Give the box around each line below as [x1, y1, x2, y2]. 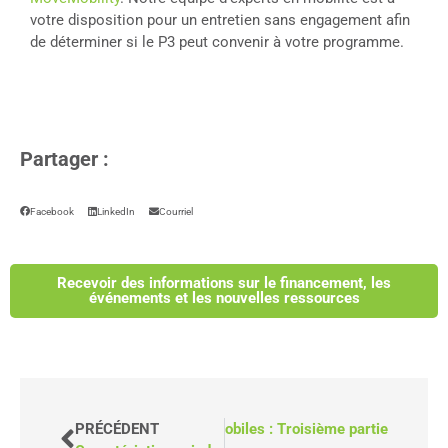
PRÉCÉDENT [75, 419, 159, 438]
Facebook [30, 205, 74, 217]
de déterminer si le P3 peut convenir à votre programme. [30, 33, 404, 52]
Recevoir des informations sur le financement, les [57, 273, 391, 292]
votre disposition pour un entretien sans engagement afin [30, 11, 410, 30]
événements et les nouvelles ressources [88, 288, 360, 307]
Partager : [20, 146, 109, 171]
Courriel [159, 205, 193, 217]
